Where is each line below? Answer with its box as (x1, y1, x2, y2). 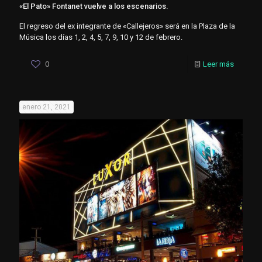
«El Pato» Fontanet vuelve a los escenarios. (19, 1, 168, 11)
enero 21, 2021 (22, 102, 71, 111)
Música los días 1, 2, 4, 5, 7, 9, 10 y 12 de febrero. (19, 32, 182, 42)
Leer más (203, 59, 234, 68)
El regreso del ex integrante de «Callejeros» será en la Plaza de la (19, 21, 235, 30)
